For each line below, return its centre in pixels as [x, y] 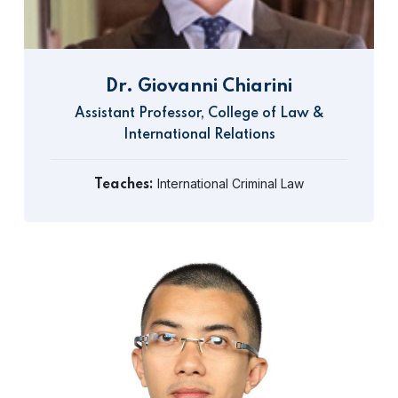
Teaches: [124, 185]
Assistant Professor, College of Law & [199, 114]
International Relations [199, 135]
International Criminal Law [229, 183]
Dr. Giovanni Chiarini [199, 87]
